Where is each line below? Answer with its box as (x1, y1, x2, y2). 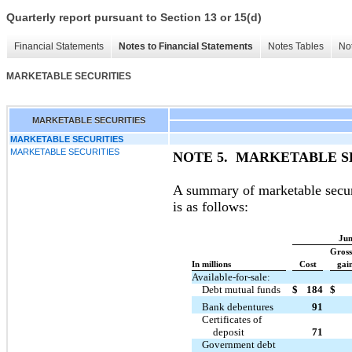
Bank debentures (202, 300, 274, 313)
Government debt (202, 338, 277, 350)
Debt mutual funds (202, 283, 281, 295)
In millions (192, 259, 231, 269)
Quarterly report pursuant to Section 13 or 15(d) (6, 11, 262, 24)
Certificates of (202, 313, 262, 325)
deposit (212, 325, 244, 338)
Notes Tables (268, 41, 324, 53)
